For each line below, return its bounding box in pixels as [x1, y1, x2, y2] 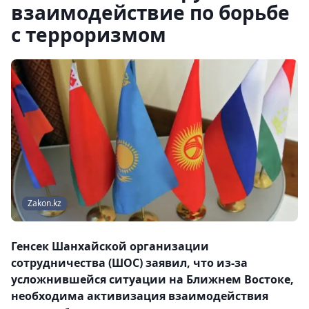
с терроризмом [11, 21, 166, 48]
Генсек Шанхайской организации [11, 239, 209, 255]
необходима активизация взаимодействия [11, 288, 268, 304]
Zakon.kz [28, 197, 61, 210]
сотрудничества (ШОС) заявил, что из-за [11, 255, 248, 271]
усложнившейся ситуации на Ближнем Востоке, [11, 272, 294, 288]
